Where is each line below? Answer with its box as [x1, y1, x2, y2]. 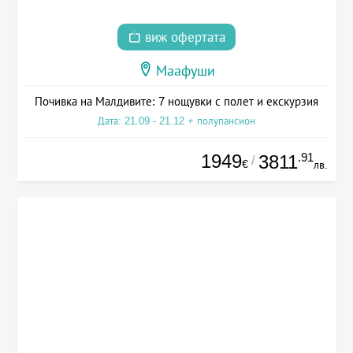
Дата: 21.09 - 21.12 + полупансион [98, 114, 255, 127]
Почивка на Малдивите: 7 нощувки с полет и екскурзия [35, 94, 318, 108]
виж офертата [141, 29, 225, 45]
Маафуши [156, 62, 215, 79]
